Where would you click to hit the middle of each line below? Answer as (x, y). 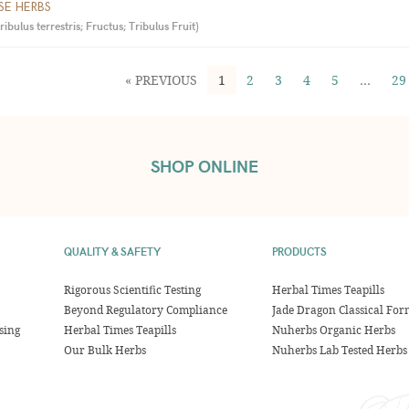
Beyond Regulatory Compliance (146, 309)
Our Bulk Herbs (105, 350)
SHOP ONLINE (204, 166)
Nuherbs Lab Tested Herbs (339, 350)
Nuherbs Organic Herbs (333, 330)
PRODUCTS (299, 251)
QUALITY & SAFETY (113, 251)
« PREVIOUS (162, 80)
